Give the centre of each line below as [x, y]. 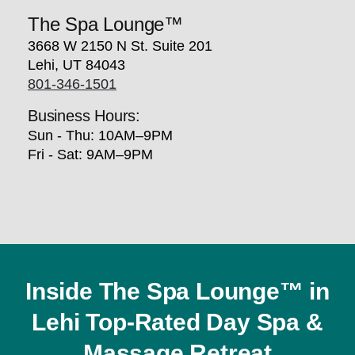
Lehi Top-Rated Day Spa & [177, 322]
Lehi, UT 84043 [76, 65]
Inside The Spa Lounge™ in [177, 291]
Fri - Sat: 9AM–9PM [90, 154]
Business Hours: [84, 115]
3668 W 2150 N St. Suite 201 [120, 46]
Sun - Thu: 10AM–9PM [100, 135]
